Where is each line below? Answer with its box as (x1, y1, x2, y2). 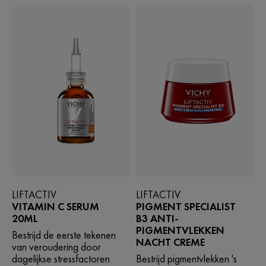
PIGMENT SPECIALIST (135, 199, 236, 214)
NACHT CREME (135, 235, 205, 249)
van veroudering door (12, 240, 101, 254)
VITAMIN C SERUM (12, 199, 99, 214)
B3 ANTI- (135, 211, 179, 226)
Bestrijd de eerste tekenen (12, 228, 116, 242)
